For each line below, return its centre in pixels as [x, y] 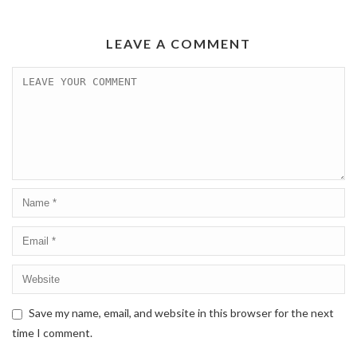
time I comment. [52, 333]
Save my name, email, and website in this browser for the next [181, 313]
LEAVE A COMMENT [178, 44]
